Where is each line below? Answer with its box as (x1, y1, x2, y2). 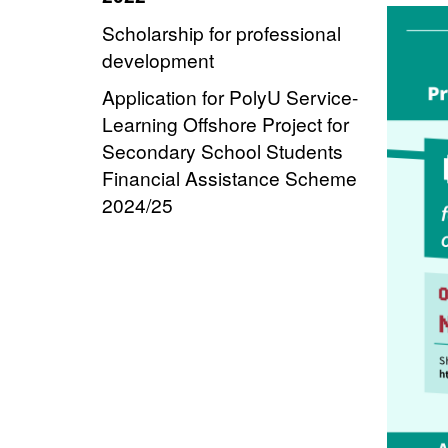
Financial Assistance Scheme (102, 163, 357, 191)
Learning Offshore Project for (102, 109, 349, 137)
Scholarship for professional (102, 18, 341, 46)
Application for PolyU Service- (102, 82, 358, 110)
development (102, 45, 214, 73)
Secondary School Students (102, 136, 343, 164)
